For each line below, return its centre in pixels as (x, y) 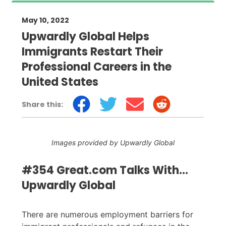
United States (60, 82)
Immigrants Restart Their (92, 52)
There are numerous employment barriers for (107, 215)
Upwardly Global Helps (86, 37)
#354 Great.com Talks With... (105, 171)
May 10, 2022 (45, 20)
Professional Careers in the (97, 67)
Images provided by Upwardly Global (113, 143)
